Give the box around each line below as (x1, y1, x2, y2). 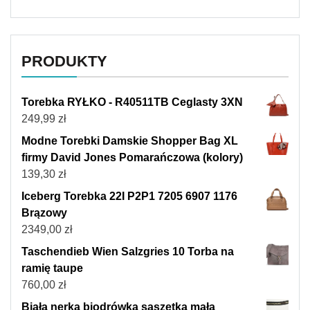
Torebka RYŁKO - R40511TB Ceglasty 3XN (21, 96, 243, 109)
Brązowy (21, 207, 67, 219)
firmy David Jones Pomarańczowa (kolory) (21, 152, 243, 164)
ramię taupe (21, 262, 83, 275)
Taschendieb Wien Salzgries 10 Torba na (21, 246, 234, 258)
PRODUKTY (21, 53, 107, 71)
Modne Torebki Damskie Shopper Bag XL (21, 135, 238, 147)
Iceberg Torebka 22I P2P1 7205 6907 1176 (21, 190, 237, 203)
